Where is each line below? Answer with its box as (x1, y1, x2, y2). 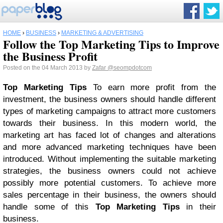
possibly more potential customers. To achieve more (3, 178, 216, 188)
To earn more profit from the (86, 83, 216, 92)
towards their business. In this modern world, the (3, 118, 216, 128)
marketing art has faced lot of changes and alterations (3, 130, 216, 140)
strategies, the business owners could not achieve (3, 166, 216, 176)
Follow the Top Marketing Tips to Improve (3, 35, 220, 53)
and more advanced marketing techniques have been (3, 142, 216, 152)
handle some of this (3, 202, 96, 212)
